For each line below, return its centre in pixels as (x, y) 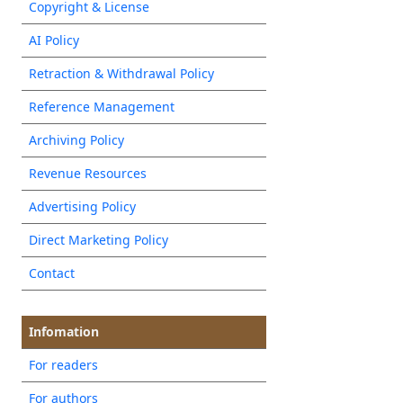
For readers (63, 364)
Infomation (63, 331)
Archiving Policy (76, 139)
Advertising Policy (82, 206)
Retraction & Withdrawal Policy (121, 73)
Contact (51, 273)
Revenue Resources (87, 173)
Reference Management (101, 106)
